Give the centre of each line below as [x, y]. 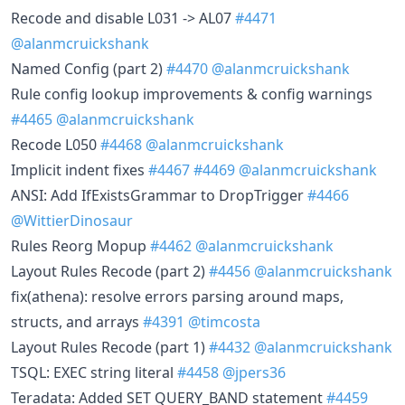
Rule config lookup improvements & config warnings [192, 94]
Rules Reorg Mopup [80, 245]
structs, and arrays [77, 321]
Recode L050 [56, 144]
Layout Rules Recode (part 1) [110, 347]
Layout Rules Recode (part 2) [110, 271]
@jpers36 [254, 372]
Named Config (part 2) [89, 68]
